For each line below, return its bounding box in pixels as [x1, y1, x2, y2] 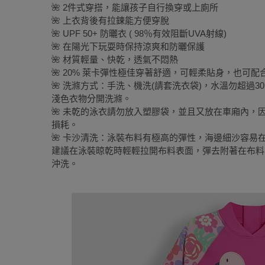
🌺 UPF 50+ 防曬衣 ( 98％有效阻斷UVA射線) [51, 28, 227, 38]
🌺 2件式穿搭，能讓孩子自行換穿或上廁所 [51, 2, 218, 12]
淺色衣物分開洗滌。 [51, 93, 131, 104]
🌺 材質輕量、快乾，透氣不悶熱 [51, 54, 178, 64]
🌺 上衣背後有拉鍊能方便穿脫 [51, 15, 169, 25]
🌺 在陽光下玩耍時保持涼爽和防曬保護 [51, 41, 205, 51]
